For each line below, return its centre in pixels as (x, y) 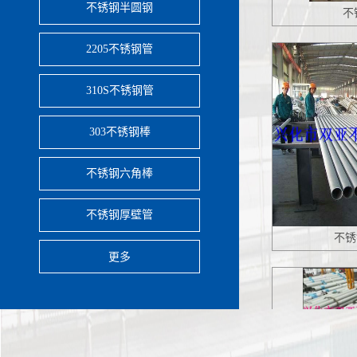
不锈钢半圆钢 (120, 8)
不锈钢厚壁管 (120, 215)
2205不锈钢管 (120, 49)
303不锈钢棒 (120, 132)
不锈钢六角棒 (120, 173)
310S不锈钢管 (120, 90)
